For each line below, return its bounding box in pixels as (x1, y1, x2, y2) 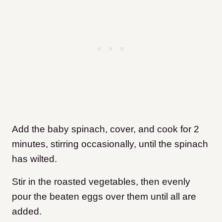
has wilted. (12, 154, 59, 165)
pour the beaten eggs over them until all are (12, 191, 196, 202)
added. (12, 206, 44, 217)
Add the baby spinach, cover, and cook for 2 (12, 124, 199, 135)
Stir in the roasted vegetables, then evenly (12, 176, 190, 187)
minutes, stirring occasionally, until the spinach (12, 139, 208, 150)
